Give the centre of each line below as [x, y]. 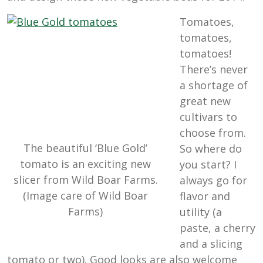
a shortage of [214, 85]
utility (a [201, 212]
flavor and [205, 196]
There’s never [214, 70]
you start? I [208, 165]
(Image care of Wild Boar [85, 195]
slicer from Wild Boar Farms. [85, 179]
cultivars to [208, 117]
